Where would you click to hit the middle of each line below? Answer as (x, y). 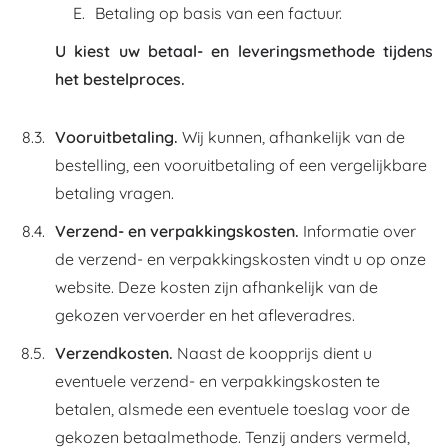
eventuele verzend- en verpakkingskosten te (217, 381)
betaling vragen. (114, 193)
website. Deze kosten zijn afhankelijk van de (216, 287)
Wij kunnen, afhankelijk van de (291, 137)
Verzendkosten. (114, 353)
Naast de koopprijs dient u (272, 353)
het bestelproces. (120, 79)
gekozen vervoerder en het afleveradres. (205, 315)
